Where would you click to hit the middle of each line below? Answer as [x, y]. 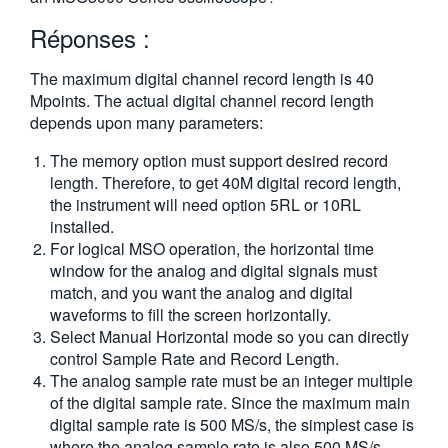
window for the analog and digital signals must [213, 270]
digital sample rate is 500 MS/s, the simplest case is [232, 424]
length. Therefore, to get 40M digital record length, [225, 182]
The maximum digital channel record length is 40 [202, 78]
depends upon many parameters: [146, 122]
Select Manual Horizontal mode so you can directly [229, 336]
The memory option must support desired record [219, 160]
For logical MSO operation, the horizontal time [212, 248]
